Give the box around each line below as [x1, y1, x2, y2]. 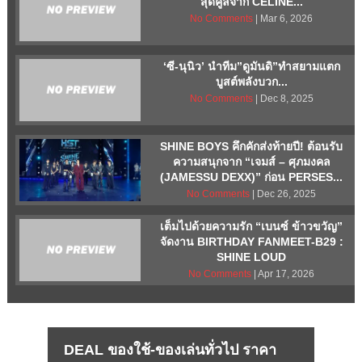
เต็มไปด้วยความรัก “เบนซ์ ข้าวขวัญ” [160, 219, 343, 233]
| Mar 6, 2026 [253, 13, 314, 25]
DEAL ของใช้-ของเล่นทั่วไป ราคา [63, 341, 276, 358]
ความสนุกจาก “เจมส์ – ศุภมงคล [172, 155, 330, 169]
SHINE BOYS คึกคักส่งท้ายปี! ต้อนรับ [160, 140, 343, 154]
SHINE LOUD [217, 250, 287, 263]
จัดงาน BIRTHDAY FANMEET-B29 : [159, 234, 343, 248]
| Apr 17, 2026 [251, 267, 315, 280]
